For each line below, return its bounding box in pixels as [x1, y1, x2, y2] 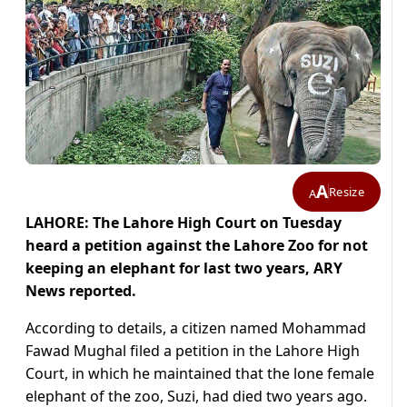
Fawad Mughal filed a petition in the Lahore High [25, 341, 360, 362]
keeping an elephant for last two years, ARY [25, 258, 342, 279]
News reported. [25, 281, 136, 302]
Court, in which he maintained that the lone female [25, 363, 374, 384]
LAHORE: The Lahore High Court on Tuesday [25, 213, 342, 233]
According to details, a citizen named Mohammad [25, 318, 366, 339]
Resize [329, 183, 364, 200]
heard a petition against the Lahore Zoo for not [25, 235, 368, 256]
